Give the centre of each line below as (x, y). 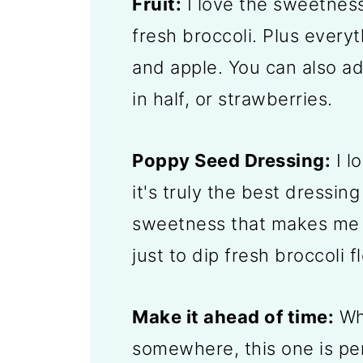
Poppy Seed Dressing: (232, 160)
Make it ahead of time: (233, 316)
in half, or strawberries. (233, 98)
